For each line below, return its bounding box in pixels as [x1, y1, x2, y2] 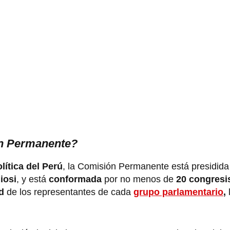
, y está [16, 174, 49, 184]
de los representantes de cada [7, 186, 133, 197]
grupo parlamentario [133, 186, 223, 197]
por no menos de [102, 174, 174, 184]
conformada [49, 174, 102, 184]
